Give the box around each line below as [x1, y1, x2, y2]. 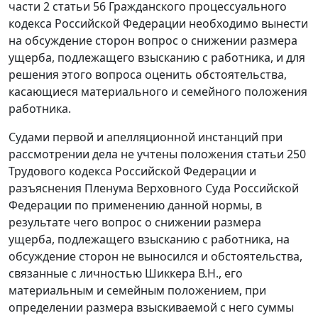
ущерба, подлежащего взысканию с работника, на [9, 231, 290, 248]
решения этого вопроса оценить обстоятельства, [9, 67, 287, 83]
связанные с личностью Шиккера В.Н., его [9, 265, 243, 282]
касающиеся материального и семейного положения [9, 84, 307, 100]
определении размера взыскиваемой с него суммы [9, 300, 294, 316]
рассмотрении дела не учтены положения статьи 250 [9, 146, 306, 163]
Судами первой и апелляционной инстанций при [9, 129, 283, 146]
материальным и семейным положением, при [9, 283, 266, 299]
